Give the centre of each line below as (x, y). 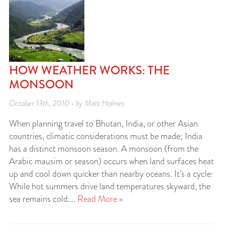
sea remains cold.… (43, 199)
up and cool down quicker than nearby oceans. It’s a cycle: (111, 174)
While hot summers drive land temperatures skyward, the (110, 186)
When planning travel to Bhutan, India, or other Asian (103, 124)
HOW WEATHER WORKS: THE (89, 70)
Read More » (100, 199)
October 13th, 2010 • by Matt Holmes (67, 103)
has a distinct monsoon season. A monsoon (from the (104, 149)
